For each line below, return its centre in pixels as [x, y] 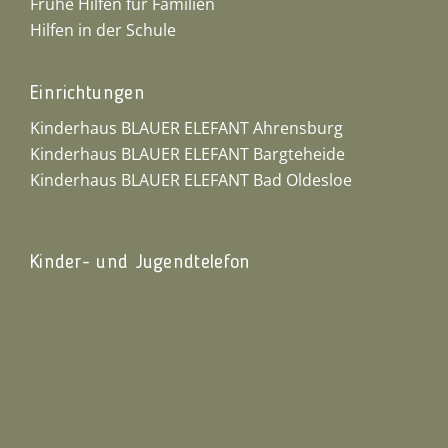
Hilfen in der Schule [102, 30]
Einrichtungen [87, 94]
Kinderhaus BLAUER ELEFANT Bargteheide [187, 154]
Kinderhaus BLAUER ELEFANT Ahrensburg [186, 128]
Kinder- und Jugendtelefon [140, 263]
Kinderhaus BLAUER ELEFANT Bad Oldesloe [190, 180]
